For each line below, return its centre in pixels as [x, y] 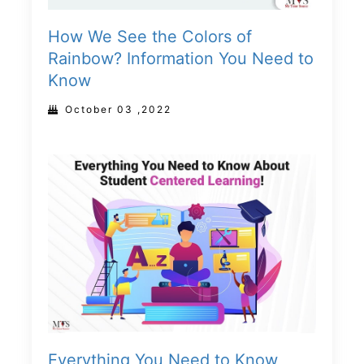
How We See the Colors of [150, 37]
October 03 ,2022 [118, 110]
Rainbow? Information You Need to [181, 59]
